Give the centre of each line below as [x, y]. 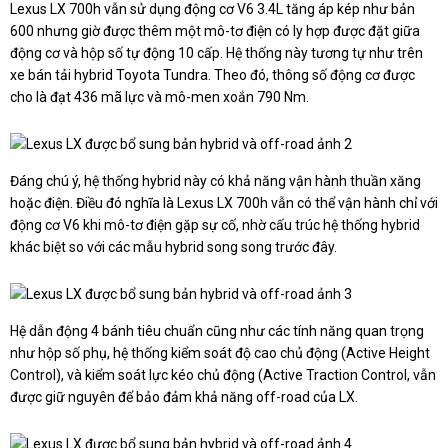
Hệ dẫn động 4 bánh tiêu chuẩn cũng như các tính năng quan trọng [217, 331]
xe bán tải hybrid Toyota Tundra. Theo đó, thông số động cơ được [212, 75]
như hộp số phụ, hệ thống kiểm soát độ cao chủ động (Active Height [220, 353]
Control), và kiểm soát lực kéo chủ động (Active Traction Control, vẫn [223, 375]
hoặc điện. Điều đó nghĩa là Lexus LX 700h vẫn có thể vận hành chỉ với [224, 203]
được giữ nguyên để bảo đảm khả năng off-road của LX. [184, 397]
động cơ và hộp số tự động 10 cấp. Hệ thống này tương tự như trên [216, 53]
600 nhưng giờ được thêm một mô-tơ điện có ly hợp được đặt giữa [215, 31]
